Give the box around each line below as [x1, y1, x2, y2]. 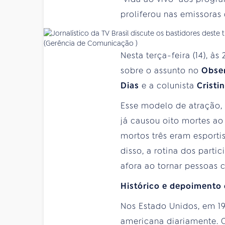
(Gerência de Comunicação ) [44, 39, 138, 48]
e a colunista [142, 80, 197, 91]
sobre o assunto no [121, 65, 201, 76]
